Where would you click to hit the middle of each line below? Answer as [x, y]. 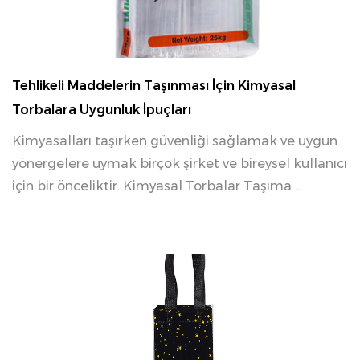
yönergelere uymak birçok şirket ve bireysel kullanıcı [180, 164]
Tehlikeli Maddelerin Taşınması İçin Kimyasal [154, 86]
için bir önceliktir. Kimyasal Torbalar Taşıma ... [157, 186]
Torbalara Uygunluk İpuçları [102, 110]
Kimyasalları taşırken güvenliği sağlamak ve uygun [175, 141]
